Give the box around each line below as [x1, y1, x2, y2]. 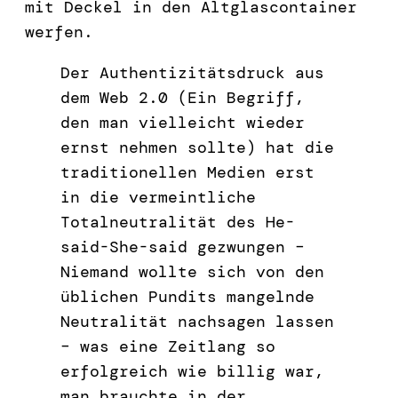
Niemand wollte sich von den [60, 260, 324, 283]
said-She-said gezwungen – [60, 235, 305, 258]
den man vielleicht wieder [60, 111, 305, 133]
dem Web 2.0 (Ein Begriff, [60, 86, 305, 108]
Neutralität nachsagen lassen [60, 310, 334, 332]
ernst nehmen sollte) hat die [60, 136, 334, 158]
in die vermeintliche [60, 186, 256, 208]
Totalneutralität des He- [60, 211, 295, 233]
